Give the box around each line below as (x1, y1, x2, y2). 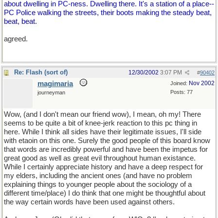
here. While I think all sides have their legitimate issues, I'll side (4, 128, 201, 136)
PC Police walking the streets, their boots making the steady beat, (4, 9, 212, 17)
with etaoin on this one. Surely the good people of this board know (4, 137, 210, 145)
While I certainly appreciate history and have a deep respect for (4, 163, 203, 171)
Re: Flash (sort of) (14, 69, 68, 76)
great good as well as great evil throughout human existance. (4, 154, 196, 162)
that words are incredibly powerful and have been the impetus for (4, 145, 208, 153)
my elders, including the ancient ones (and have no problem (4, 172, 192, 180)
